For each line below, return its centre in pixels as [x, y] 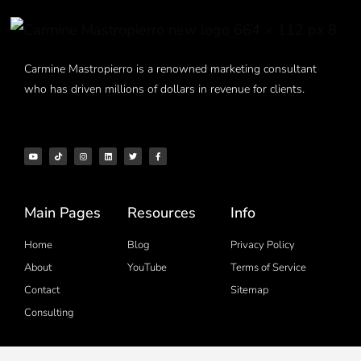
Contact [42, 290]
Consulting [49, 313]
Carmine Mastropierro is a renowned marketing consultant [170, 69]
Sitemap [250, 290]
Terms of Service [269, 268]
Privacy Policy [263, 245]
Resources [162, 213]
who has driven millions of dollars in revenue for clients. [166, 89]
